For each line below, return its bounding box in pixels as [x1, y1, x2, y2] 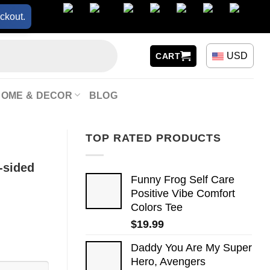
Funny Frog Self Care [131, 173, 234, 186]
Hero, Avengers [131, 255, 206, 268]
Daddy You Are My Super [131, 241, 252, 254]
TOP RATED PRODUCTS [86, 132, 222, 144]
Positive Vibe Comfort [131, 187, 235, 199]
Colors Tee [131, 201, 183, 213]
